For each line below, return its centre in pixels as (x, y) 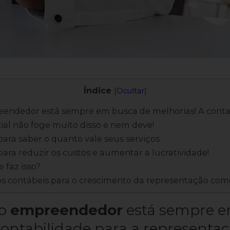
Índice (97, 91)
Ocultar (130, 91)
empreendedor (66, 210)
